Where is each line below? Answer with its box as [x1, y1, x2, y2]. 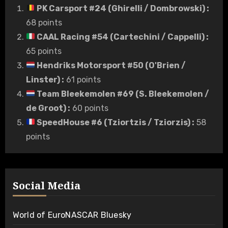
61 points [64, 74, 101, 84]
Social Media [12, 178, 80, 192]
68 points [25, 17, 62, 27]
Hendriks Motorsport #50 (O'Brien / [35, 60, 186, 70]
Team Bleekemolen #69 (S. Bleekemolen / [35, 89, 209, 99]
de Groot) [25, 103, 66, 113]
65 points [25, 46, 62, 56]
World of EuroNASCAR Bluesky [12, 210, 132, 220]
